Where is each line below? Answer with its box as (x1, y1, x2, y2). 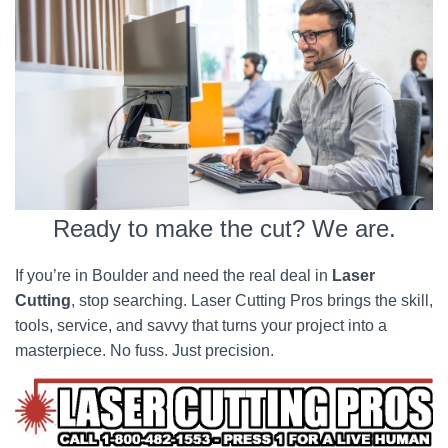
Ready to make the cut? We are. (52, 215, 396, 242)
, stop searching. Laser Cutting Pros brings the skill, (71, 292, 433, 309)
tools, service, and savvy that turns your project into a (15, 317, 387, 334)
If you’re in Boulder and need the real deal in (15, 267, 332, 284)
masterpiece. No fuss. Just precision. (15, 342, 274, 359)
